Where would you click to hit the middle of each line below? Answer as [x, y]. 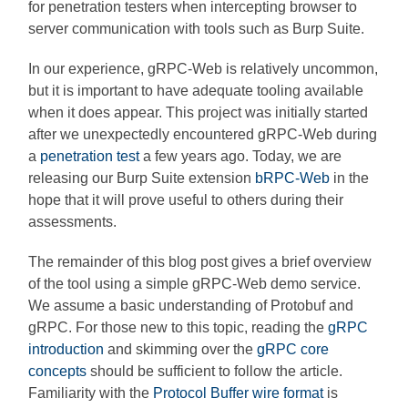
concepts [58, 371]
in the [350, 178]
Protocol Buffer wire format [239, 393]
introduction [66, 349]
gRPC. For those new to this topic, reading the [178, 327]
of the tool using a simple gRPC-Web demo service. [195, 283]
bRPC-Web [293, 178]
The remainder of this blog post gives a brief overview [200, 261]
